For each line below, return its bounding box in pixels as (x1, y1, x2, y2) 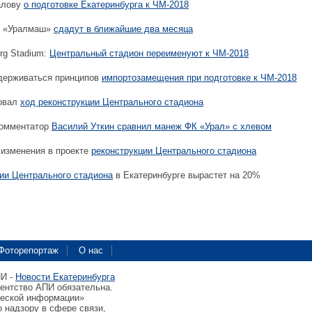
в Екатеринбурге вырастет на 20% (113, 170, 260, 180)
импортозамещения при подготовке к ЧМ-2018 (102, 72, 297, 83)
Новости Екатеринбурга (15, 272, 115, 282)
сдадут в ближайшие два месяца (54, 24, 193, 34)
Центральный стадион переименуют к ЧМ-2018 (49, 48, 249, 58)
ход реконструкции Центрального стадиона (20, 97, 203, 107)
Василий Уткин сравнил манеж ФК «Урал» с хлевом (52, 121, 272, 132)
